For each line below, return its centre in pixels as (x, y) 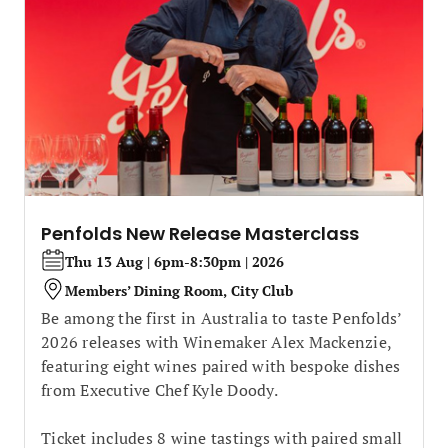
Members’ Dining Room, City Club (179, 290)
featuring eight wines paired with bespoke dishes (220, 365)
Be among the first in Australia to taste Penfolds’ (221, 317)
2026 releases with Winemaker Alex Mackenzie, (216, 341)
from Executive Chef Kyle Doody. (159, 389)
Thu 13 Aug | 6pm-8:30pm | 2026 (174, 261)
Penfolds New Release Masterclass (200, 233)
